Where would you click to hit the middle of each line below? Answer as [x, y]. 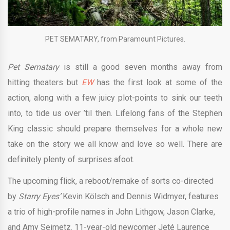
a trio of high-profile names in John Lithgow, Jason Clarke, [111, 212]
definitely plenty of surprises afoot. [71, 159]
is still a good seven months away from [141, 67]
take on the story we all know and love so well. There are [115, 144]
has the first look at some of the [158, 82]
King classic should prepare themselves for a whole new [115, 128]
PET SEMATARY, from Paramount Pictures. [115, 39]
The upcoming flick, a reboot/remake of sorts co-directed [111, 181]
